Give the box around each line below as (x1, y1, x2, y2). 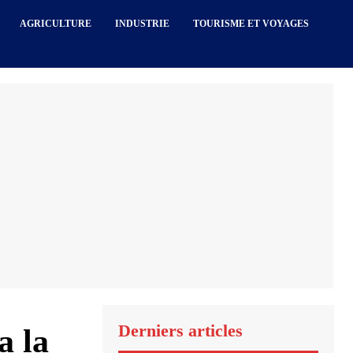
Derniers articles (118, 321, 243, 340)
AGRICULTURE (20, 18, 92, 29)
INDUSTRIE (115, 18, 170, 29)
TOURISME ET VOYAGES (193, 18, 310, 29)
